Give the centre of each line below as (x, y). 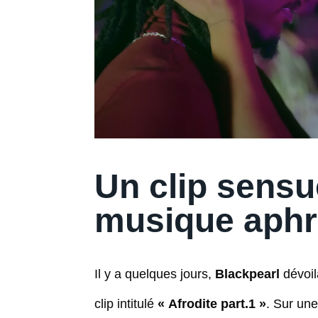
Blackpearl (249, 274)
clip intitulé (126, 303)
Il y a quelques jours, (155, 274)
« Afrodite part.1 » (212, 303)
